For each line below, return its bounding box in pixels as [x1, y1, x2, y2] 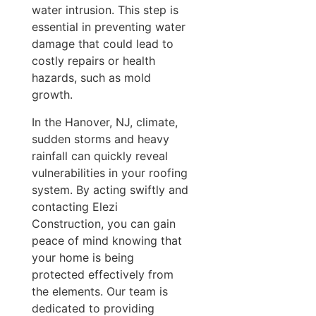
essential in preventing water [31, 20, 186, 35]
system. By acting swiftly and [31, 182, 188, 197]
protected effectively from [31, 267, 174, 281]
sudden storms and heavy [31, 131, 169, 146]
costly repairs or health [31, 54, 155, 68]
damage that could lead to [31, 37, 174, 51]
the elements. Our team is [31, 284, 168, 298]
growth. [31, 87, 73, 102]
